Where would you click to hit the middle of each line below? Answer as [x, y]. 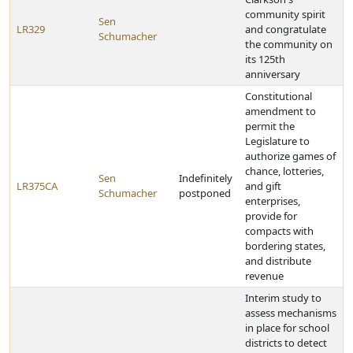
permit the [270, 126]
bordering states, [285, 246]
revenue [264, 276]
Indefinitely [206, 178]
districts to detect [286, 343]
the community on [289, 44]
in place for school [287, 328]
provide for [271, 216]
